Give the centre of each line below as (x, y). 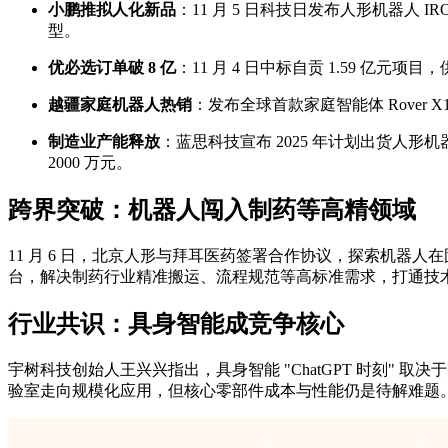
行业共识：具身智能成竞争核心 (176, 324)
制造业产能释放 (104, 142)
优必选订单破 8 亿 (112, 68)
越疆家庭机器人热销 (120, 105)
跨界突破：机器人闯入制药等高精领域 (212, 210)
